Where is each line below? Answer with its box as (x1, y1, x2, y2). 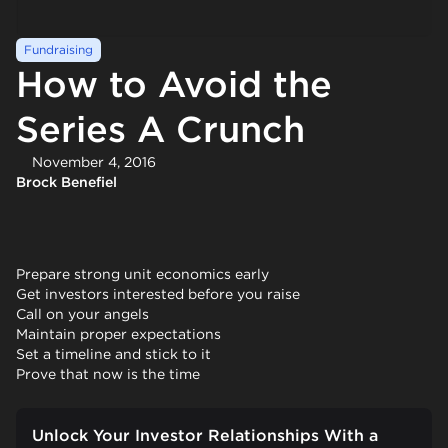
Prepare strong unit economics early (16, 265, 269, 282)
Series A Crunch (16, 106, 305, 151)
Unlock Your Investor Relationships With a (32, 425, 378, 445)
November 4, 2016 (32, 153, 156, 170)
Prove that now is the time (16, 365, 200, 382)
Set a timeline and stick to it (16, 345, 211, 362)
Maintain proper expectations (16, 325, 221, 342)
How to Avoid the (16, 61, 332, 106)
